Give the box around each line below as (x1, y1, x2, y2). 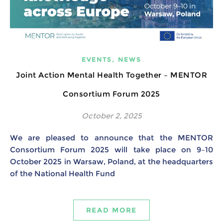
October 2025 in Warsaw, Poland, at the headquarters (10, 157, 213, 167)
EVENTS (82, 56, 112, 64)
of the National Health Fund (10, 169, 119, 179)
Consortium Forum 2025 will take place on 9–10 (10, 145, 213, 155)
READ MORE (86, 206, 137, 215)
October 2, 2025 (81, 111, 142, 121)
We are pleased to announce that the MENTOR (10, 133, 18, 143)
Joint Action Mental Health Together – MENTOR (16, 70, 207, 80)
